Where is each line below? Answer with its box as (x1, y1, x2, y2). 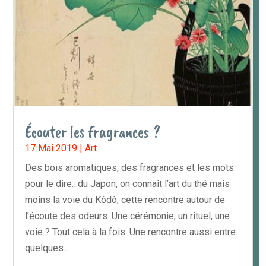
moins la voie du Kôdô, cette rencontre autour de (25, 194, 226, 206)
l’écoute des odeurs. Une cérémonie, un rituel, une (25, 210, 230, 222)
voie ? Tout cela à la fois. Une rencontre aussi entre (25, 226, 236, 238)
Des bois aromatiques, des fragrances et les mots (25, 162, 235, 174)
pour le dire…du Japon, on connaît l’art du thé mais (25, 178, 230, 190)
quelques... (25, 242, 69, 254)
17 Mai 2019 (25, 142, 78, 154)
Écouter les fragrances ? (25, 122, 161, 142)
